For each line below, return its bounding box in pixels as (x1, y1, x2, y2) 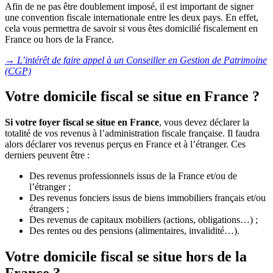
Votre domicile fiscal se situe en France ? (5, 88, 260, 105)
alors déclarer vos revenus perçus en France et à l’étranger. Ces (5, 139, 246, 150)
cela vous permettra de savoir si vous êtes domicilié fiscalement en (5, 23, 258, 34)
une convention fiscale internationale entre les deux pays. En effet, (5, 12, 258, 23)
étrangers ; (29, 204, 69, 214)
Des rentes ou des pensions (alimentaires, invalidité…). (29, 225, 239, 236)
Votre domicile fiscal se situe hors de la (5, 249, 247, 265)
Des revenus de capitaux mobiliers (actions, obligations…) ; (29, 214, 258, 225)
